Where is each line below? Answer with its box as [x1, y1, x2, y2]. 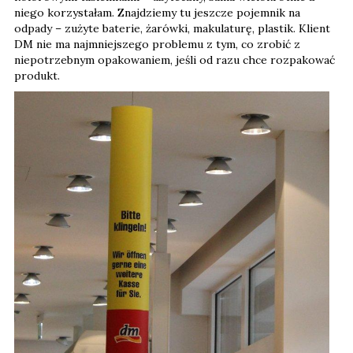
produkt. [14, 68, 63, 83]
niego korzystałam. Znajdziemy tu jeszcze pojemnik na [14, 5, 300, 20]
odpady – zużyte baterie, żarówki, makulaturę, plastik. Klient [14, 20, 330, 35]
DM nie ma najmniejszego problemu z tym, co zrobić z [14, 36, 300, 51]
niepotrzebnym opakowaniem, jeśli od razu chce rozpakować [14, 52, 335, 67]
